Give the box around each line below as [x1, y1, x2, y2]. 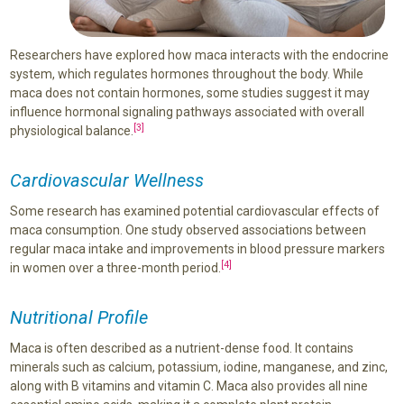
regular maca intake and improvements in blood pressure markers [9, 241, 385, 256]
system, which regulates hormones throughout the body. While [9, 66, 363, 81]
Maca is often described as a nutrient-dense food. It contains [9, 340, 353, 355]
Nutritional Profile [9, 306, 148, 328]
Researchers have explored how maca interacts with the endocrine [9, 47, 389, 62]
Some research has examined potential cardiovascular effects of [9, 203, 380, 218]
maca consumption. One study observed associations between [9, 222, 366, 237]
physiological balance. [9, 123, 133, 138]
